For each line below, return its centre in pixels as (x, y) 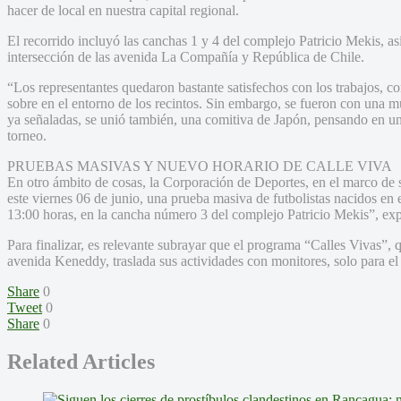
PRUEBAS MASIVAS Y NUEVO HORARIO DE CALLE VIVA (200, 166)
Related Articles (81, 361)
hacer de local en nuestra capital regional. (123, 10)
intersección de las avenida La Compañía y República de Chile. (186, 56)
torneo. (27, 135)
